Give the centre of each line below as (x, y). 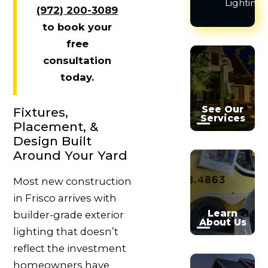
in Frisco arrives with (65, 198)
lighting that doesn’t (66, 231)
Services (223, 118)
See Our (223, 109)
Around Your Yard (70, 155)
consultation (77, 60)
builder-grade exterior (68, 214)
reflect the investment (69, 248)
